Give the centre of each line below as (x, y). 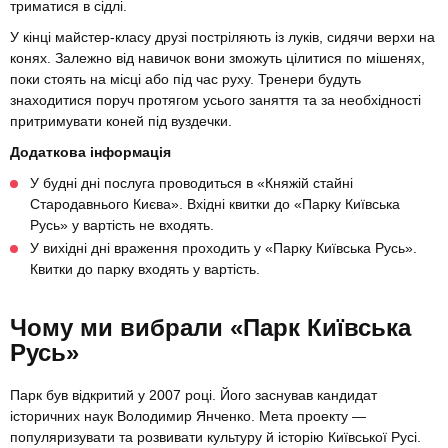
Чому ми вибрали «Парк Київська (210, 328)
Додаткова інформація (90, 152)
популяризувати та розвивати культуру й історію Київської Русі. (215, 437)
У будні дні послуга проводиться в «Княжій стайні (191, 183)
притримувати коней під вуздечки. (121, 121)
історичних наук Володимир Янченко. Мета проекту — (188, 416)
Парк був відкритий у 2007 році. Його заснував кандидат (193, 395)
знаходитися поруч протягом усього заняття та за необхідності (215, 100)
